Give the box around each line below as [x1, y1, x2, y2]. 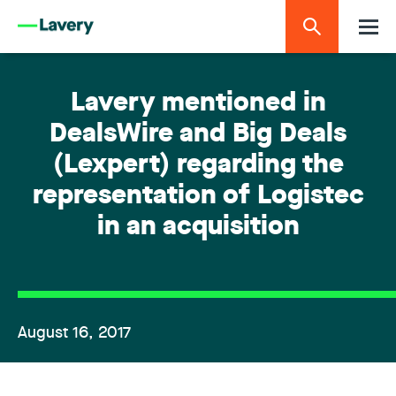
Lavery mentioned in [70, 91, 326, 117]
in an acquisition [96, 215, 300, 240]
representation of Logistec [32, 184, 364, 209]
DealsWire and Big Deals [49, 122, 346, 148]
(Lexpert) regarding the [52, 153, 344, 179]
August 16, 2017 [18, 325, 131, 341]
